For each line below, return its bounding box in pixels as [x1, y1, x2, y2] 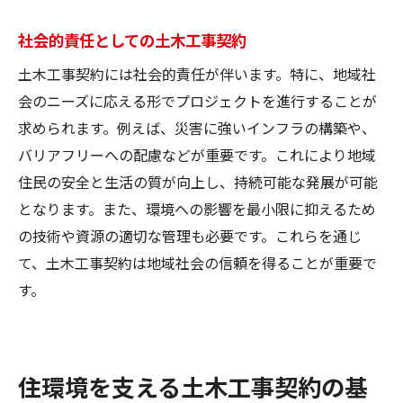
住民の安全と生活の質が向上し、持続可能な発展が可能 [18, 170, 378, 193]
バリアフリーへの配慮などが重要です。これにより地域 [18, 143, 376, 166]
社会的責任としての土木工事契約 [18, 27, 246, 51]
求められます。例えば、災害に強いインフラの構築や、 [18, 116, 376, 139]
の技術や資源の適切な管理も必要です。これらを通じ [18, 224, 362, 246]
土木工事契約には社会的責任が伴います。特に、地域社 [18, 62, 376, 85]
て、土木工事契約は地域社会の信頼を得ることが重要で [18, 251, 377, 273]
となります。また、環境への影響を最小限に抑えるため [18, 197, 376, 219]
